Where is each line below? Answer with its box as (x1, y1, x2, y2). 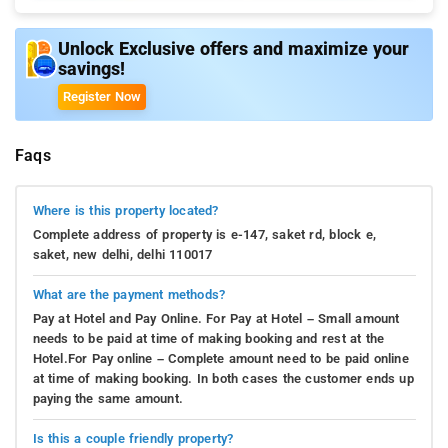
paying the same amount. (32, 391, 184, 407)
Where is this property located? (32, 203, 219, 219)
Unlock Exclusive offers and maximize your (58, 38, 409, 59)
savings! (58, 58, 125, 79)
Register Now (63, 88, 141, 104)
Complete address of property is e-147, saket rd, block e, (32, 227, 376, 243)
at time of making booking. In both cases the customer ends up (32, 371, 414, 387)
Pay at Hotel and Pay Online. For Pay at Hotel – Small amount (32, 311, 400, 327)
